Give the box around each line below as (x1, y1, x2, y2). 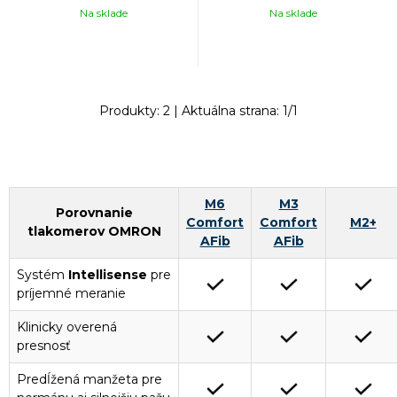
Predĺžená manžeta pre (17, 370, 162, 387)
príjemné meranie (17, 284, 126, 301)
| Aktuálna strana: (170, 102, 283, 119)
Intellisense (68, 266, 147, 283)
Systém (17, 266, 68, 283)
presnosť (17, 337, 71, 354)
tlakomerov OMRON (27, 222, 161, 239)
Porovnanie (55, 204, 133, 221)
